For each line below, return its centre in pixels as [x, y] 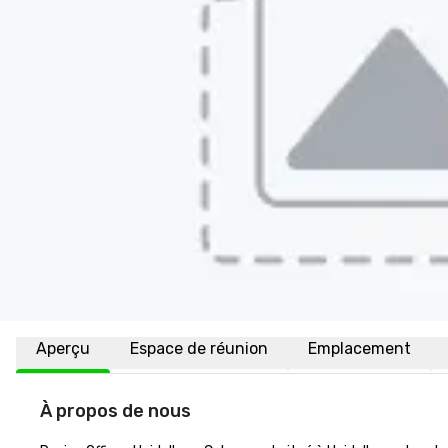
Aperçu [63, 348]
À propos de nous [115, 411]
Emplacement [359, 348]
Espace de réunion [199, 348]
